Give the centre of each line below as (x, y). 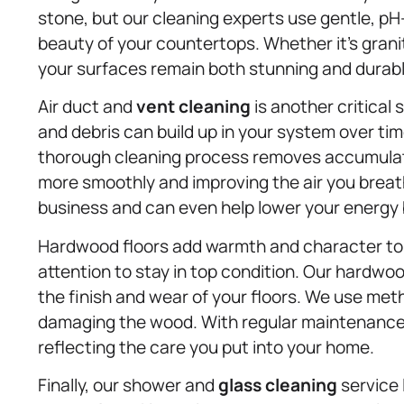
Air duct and (87, 107)
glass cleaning (278, 385)
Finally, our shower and (128, 385)
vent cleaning (193, 107)
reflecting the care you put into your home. (206, 347)
